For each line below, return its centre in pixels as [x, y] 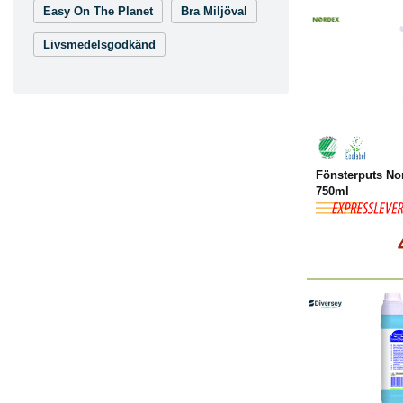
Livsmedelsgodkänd [99, 45]
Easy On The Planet [98, 11]
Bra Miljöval [214, 11]
